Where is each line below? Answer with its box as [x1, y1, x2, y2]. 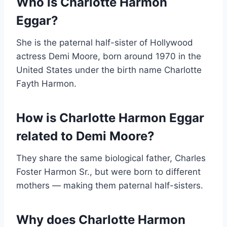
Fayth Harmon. [16, 79, 77, 89]
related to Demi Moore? [16, 129, 155, 144]
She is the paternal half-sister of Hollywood [16, 37, 193, 48]
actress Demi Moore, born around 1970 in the [16, 51, 201, 62]
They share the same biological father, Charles [16, 153, 206, 164]
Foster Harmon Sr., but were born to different [16, 167, 201, 177]
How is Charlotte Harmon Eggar [16, 110, 204, 126]
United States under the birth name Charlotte [16, 65, 202, 75]
